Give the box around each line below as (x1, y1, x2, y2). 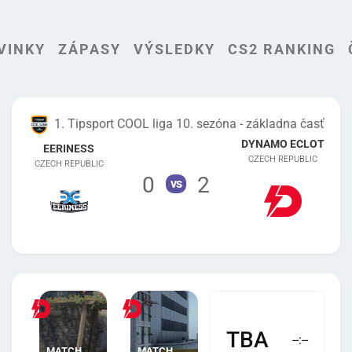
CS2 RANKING (227, 40, 335, 57)
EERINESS (43, 141, 95, 155)
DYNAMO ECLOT (240, 137, 324, 151)
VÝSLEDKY (133, 40, 215, 57)
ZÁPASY (57, 40, 121, 57)
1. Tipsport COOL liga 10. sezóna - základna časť (54, 116, 324, 131)
